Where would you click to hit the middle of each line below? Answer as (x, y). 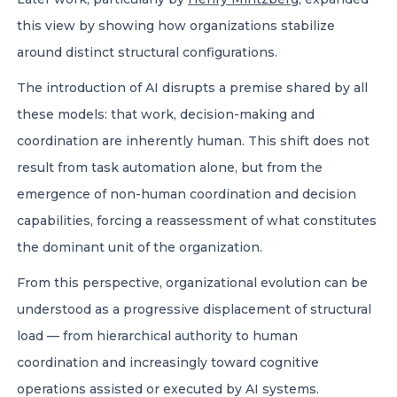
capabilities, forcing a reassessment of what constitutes (197, 221)
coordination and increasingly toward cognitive (168, 362)
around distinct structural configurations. (149, 52)
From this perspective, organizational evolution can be (192, 283)
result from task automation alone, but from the (170, 167)
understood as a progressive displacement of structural (194, 309)
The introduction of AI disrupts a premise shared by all (192, 88)
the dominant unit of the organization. (141, 247)
